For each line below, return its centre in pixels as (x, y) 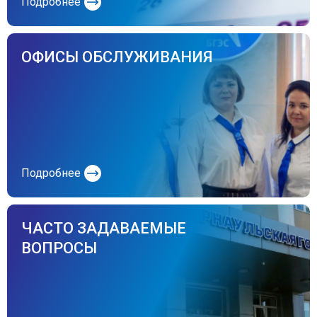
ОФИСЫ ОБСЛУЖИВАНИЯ (117, 57)
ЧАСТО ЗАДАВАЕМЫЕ (104, 229)
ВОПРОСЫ (59, 248)
